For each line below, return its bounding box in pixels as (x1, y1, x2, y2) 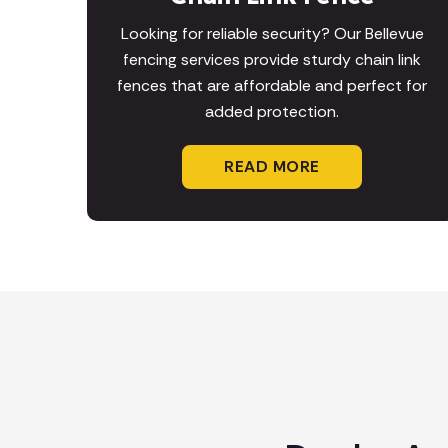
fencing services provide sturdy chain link (123, 49, 421, 71)
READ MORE (224, 156, 320, 178)
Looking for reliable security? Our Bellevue (120, 23, 424, 45)
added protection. (205, 101, 339, 123)
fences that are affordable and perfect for (117, 75, 427, 97)
